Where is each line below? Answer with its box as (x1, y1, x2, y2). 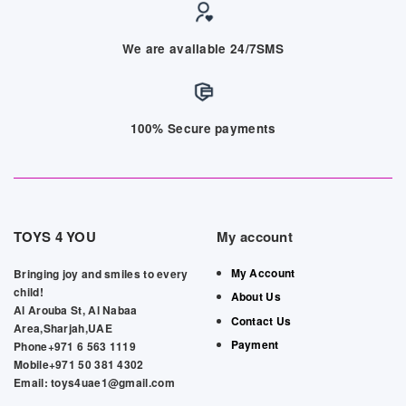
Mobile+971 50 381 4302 (14, 356, 144, 373)
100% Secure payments (130, 119, 276, 137)
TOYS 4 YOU (14, 227, 96, 247)
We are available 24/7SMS (121, 39, 285, 57)
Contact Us (230, 312, 292, 329)
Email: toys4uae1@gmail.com (14, 374, 175, 391)
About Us (230, 288, 281, 305)
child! (14, 284, 43, 301)
